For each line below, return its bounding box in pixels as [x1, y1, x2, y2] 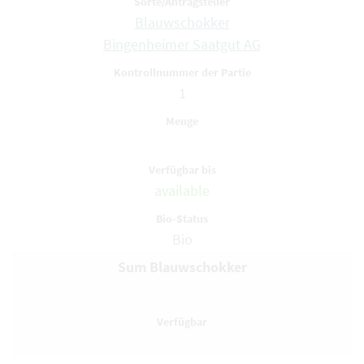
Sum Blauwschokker [117, 258, 247, 276]
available [154, 181, 210, 200]
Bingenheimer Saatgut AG [103, 35, 261, 54]
